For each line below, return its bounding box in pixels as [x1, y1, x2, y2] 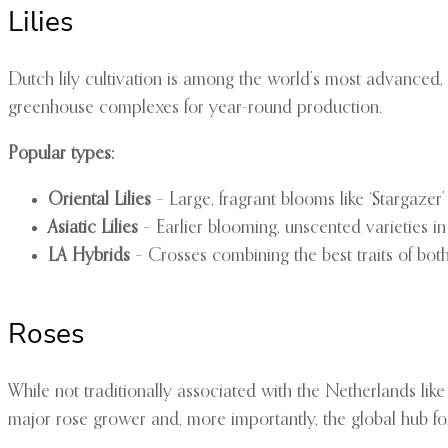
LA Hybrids [48, 247, 130, 266]
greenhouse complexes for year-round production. [8, 99, 382, 118]
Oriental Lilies [48, 191, 151, 210]
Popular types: [8, 145, 114, 164]
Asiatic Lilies [48, 219, 138, 238]
